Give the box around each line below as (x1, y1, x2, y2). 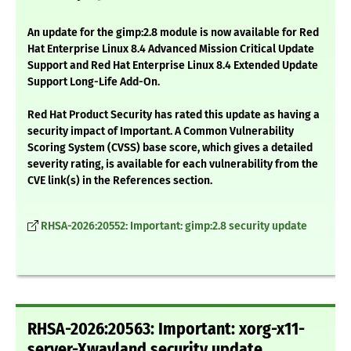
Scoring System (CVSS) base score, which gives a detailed (27, 141, 313, 155)
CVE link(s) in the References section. (27, 174, 212, 188)
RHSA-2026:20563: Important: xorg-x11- (27, 319, 305, 340)
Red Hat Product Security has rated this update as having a (27, 108, 320, 122)
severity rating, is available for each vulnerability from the (27, 157, 318, 172)
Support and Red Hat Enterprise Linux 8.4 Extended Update (27, 59, 318, 73)
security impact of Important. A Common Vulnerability (27, 125, 294, 139)
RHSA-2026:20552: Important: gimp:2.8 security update (41, 219, 307, 233)
